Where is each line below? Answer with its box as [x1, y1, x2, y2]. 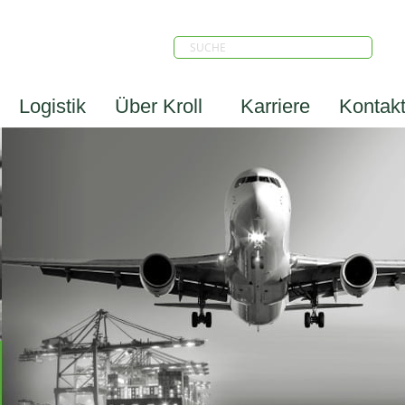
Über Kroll [114, 95, 202, 118]
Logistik [18, 95, 86, 118]
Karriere [240, 95, 310, 118]
